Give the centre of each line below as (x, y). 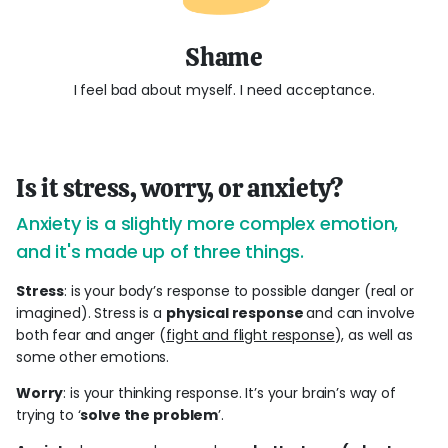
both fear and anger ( (91, 335)
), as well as (373, 335)
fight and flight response (250, 335)
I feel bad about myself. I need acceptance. (224, 89)
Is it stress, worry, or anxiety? (180, 188)
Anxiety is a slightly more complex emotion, (207, 223)
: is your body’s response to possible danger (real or (239, 291)
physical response (236, 313)
